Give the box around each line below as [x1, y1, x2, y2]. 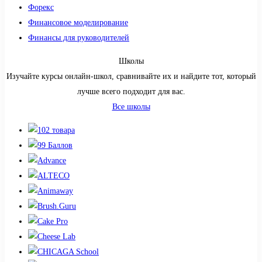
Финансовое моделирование [28, 18, 128, 27]
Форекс [28, 3, 54, 12]
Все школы [112, 102, 150, 111]
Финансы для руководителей [28, 33, 129, 42]
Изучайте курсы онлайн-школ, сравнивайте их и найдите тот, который [6, 72, 256, 81]
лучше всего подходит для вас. [77, 87, 185, 96]
